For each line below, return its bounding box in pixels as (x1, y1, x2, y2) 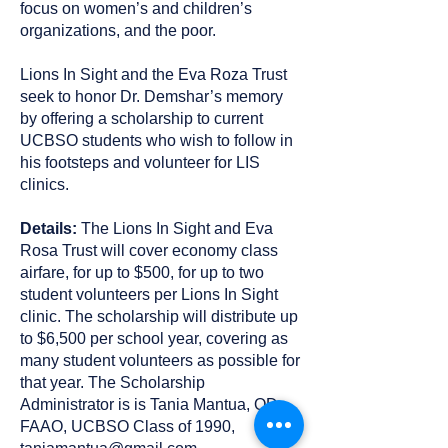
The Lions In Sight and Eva (77, 220, 273, 237)
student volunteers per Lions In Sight (20, 286, 278, 303)
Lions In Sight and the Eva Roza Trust (20, 66, 287, 83)
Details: (20, 220, 77, 237)
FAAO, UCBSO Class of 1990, (20, 418, 235, 435)
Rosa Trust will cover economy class (20, 242, 278, 259)
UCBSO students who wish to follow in (20, 132, 293, 149)
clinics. (20, 176, 69, 193)
